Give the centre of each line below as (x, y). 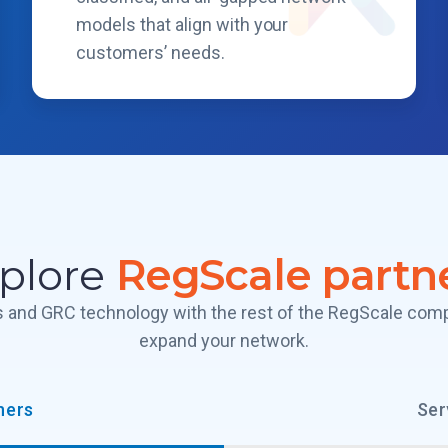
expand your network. (224, 340)
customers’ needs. (150, 52)
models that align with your (182, 24)
